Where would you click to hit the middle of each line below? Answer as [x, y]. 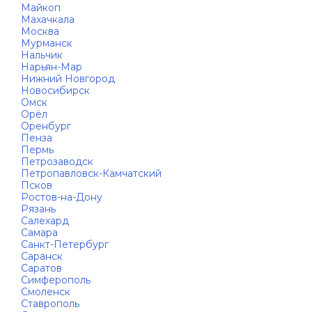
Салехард [45, 221]
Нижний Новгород [68, 79]
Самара [39, 233]
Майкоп [41, 8]
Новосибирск [55, 91]
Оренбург [46, 126]
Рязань [38, 209]
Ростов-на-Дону [62, 197]
